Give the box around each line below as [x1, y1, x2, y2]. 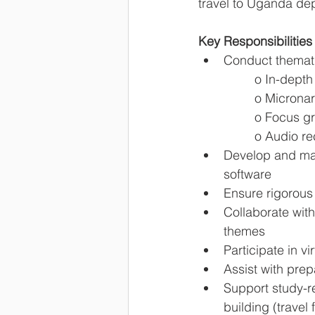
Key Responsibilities [198, 33, 312, 49]
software [224, 166, 271, 182]
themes [224, 223, 265, 239]
